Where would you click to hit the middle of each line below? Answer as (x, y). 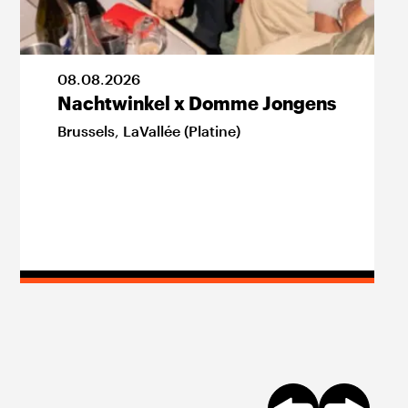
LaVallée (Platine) (181, 132)
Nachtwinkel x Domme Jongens (197, 104)
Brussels (87, 132)
